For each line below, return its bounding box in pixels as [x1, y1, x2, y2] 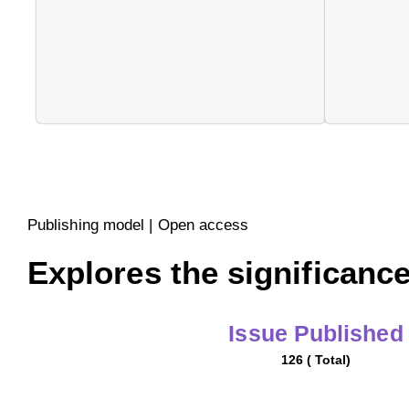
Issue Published [228, 320, 404, 346]
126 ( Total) [280, 352, 351, 367]
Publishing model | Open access [27, 216, 249, 234]
